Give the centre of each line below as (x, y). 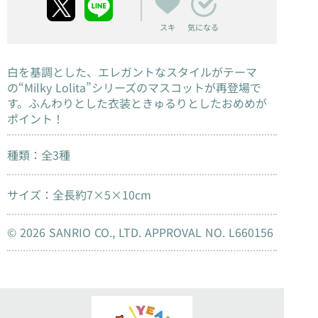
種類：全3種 (39, 155)
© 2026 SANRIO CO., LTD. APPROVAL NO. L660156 (140, 232)
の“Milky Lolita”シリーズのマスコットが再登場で (134, 87)
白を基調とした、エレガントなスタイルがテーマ (132, 71)
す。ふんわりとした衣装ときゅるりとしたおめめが (137, 103)
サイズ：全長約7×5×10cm (79, 195)
